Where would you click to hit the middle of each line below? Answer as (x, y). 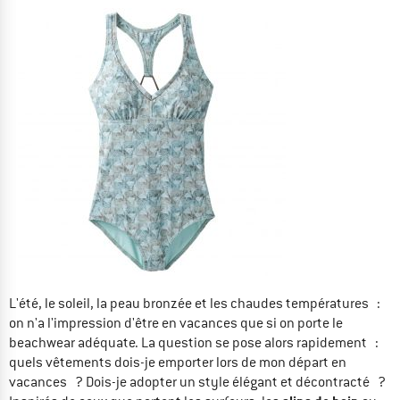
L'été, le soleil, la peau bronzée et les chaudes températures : (195, 303)
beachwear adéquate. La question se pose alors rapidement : (194, 342)
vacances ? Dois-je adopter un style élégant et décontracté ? (197, 382)
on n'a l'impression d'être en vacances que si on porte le (176, 323)
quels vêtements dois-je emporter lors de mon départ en (178, 362)
